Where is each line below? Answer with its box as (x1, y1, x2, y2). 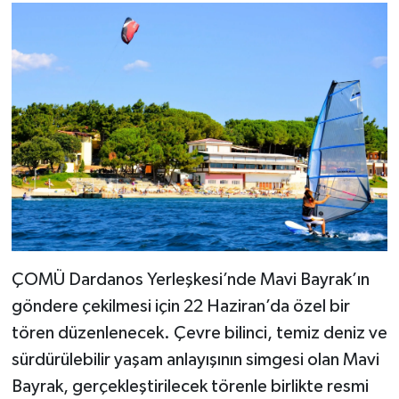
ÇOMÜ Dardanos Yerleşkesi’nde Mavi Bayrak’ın (11, 271, 370, 289)
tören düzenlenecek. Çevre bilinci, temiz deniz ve (11, 324, 387, 343)
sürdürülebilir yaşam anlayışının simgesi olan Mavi (11, 351, 379, 370)
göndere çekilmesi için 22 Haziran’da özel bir (11, 297, 350, 316)
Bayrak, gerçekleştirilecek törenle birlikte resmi (11, 378, 369, 396)
